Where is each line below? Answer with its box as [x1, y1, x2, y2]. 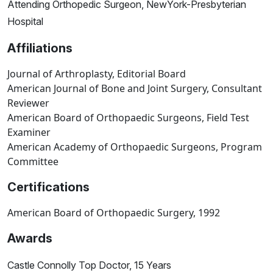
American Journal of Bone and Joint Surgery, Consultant [7, 82, 262, 96]
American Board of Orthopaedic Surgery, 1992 [7, 206, 220, 220]
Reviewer [7, 96, 49, 110]
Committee [7, 155, 58, 169]
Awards [7, 231, 52, 246]
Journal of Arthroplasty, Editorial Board [7, 67, 186, 81]
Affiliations [7, 41, 73, 56]
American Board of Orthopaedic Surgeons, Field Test [7, 111, 249, 125]
